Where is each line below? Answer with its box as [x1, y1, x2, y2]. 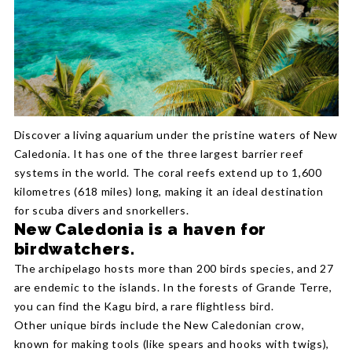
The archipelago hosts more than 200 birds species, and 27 [13, 262, 334, 276]
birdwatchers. [13, 240, 135, 259]
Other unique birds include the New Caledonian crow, [13, 318, 305, 332]
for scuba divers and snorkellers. [13, 203, 189, 218]
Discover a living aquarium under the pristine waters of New [13, 128, 338, 142]
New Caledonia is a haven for [13, 220, 267, 240]
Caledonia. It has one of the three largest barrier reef [13, 147, 304, 161]
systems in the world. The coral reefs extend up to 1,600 [13, 166, 322, 180]
